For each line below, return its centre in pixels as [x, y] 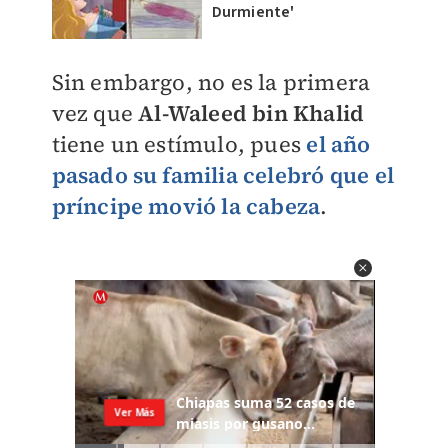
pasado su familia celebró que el [222, 175]
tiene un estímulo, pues [179, 144]
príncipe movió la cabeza [186, 206]
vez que [95, 113]
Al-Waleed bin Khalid [251, 113]
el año [338, 144]
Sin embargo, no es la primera [211, 82]
